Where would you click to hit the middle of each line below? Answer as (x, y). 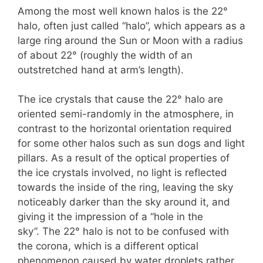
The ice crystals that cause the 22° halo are (120, 100)
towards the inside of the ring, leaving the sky (125, 188)
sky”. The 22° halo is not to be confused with (123, 232)
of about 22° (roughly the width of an (105, 55)
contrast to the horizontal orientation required (125, 129)
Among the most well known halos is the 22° (123, 11)
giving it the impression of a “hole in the (110, 217)
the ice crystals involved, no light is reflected (122, 173)
